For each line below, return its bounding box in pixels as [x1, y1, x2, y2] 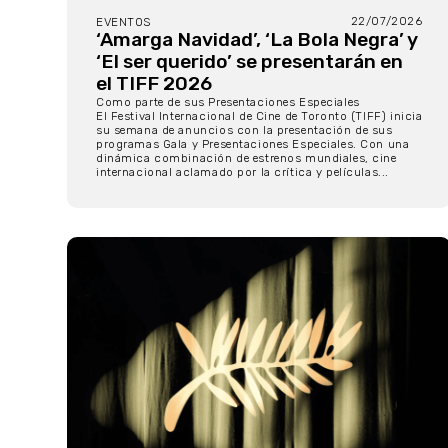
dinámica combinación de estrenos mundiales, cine [96, 151, 397, 166]
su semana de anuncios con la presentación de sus [96, 123, 393, 138]
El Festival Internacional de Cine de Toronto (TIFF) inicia [96, 109, 423, 124]
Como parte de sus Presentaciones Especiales [96, 95, 360, 110]
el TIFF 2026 [96, 72, 212, 96]
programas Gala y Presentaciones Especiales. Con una [96, 137, 410, 152]
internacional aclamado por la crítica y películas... [96, 165, 389, 180]
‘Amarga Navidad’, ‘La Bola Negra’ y [96, 28, 417, 52]
